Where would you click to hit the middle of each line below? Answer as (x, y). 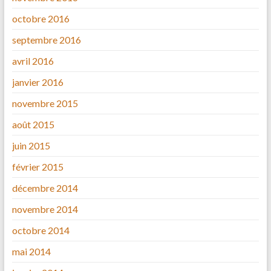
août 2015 (33, 125)
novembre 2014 (45, 209)
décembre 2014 (45, 188)
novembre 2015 (45, 103)
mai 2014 (31, 252)
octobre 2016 (41, 19)
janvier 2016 (38, 82)
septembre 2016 (46, 40)
